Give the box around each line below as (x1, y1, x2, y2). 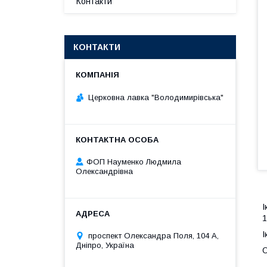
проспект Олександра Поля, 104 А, (88, 231, 219, 240)
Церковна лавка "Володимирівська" (88, 92, 223, 102)
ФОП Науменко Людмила (86, 157, 181, 166)
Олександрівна (76, 166, 133, 176)
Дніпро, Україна (76, 240, 134, 250)
